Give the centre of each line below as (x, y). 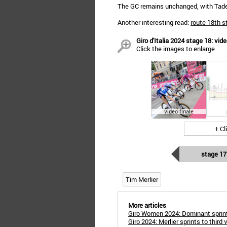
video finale (179, 111)
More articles (147, 205)
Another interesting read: (154, 22)
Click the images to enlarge (176, 49)
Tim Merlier (142, 179)
